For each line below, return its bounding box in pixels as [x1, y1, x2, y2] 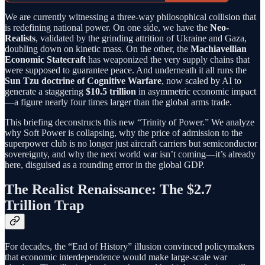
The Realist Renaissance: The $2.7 [5, 182, 212, 198]
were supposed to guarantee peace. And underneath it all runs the [5, 64, 247, 75]
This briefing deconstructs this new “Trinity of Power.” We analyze [5, 117, 254, 127]
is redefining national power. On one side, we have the [5, 22, 210, 33]
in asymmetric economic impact [136, 86, 256, 96]
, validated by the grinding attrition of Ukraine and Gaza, [35, 33, 247, 43]
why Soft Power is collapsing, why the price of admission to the [5, 127, 243, 138]
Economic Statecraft [5, 54, 86, 64]
